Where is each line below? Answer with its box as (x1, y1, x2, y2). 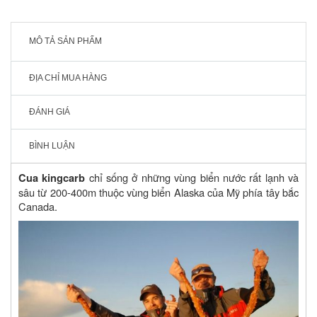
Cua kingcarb (18, 170, 86, 185)
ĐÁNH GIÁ (29, 106, 70, 117)
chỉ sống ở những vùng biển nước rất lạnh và (85, 169, 299, 185)
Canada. (18, 198, 57, 214)
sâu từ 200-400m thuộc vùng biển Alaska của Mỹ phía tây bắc (18, 184, 299, 200)
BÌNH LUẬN (29, 140, 75, 151)
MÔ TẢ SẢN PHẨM (29, 35, 102, 46)
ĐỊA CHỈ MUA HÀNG (29, 72, 107, 83)
